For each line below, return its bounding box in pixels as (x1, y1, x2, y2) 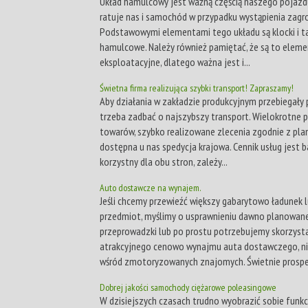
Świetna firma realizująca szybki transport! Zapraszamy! (100, 81, 294, 94)
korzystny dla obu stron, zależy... (100, 154, 228, 168)
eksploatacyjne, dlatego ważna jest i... (100, 54, 250, 69)
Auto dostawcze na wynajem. (100, 181, 201, 194)
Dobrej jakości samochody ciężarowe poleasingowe (100, 280, 276, 294)
